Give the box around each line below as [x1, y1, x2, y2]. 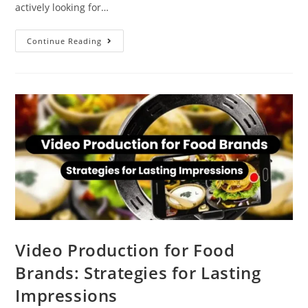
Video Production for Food [15, 238, 235, 261]
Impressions [15, 283, 118, 307]
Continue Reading [27, 36, 102, 47]
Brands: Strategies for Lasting [15, 261, 261, 284]
